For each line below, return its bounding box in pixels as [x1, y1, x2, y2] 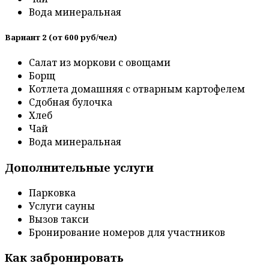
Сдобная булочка [29, 95, 112, 109]
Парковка [29, 186, 76, 199]
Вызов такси [29, 212, 89, 226]
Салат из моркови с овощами [29, 56, 171, 70]
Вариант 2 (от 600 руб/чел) [5, 32, 117, 43]
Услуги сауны [29, 199, 95, 213]
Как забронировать [5, 250, 124, 265]
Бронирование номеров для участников [29, 225, 225, 239]
